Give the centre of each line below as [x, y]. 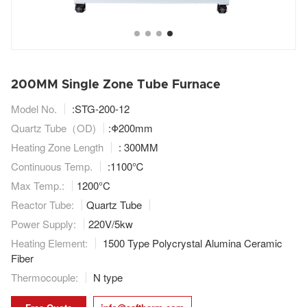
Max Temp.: [38, 186]
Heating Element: [49, 243]
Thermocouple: [45, 278]
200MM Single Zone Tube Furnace [116, 85]
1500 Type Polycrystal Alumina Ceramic [191, 243]
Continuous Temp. [52, 167]
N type [107, 278]
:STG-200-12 [99, 109]
